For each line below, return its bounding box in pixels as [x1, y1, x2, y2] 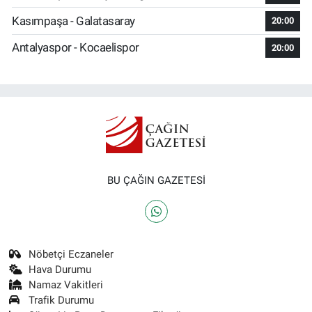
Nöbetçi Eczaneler [29, 247, 114, 260]
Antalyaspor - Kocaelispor [12, 40, 139, 55]
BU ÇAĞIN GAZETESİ [107, 173, 205, 187]
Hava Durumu [29, 263, 92, 276]
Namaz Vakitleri [29, 278, 104, 291]
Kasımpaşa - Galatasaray [12, 13, 135, 28]
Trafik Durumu [29, 293, 95, 306]
